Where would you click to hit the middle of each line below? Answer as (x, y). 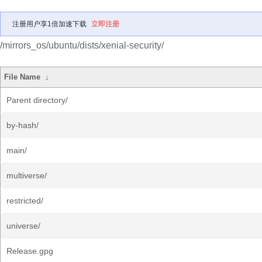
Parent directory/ (37, 100)
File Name (23, 77)
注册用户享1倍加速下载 (49, 24)
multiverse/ (27, 175)
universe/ (23, 226)
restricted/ (25, 201)
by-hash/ (23, 125)
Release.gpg (30, 251)
